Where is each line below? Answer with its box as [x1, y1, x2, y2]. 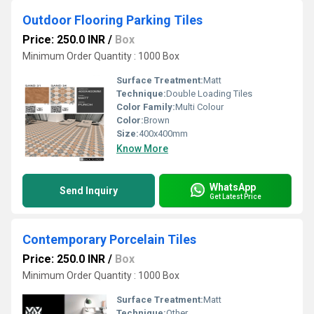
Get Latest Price [210, 192, 261, 200]
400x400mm [139, 128, 188, 139]
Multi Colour [175, 102, 224, 112]
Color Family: [116, 102, 175, 112]
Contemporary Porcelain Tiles [22, 232, 196, 247]
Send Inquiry [60, 185, 118, 196]
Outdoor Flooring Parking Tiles [22, 13, 203, 27]
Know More [116, 143, 168, 154]
